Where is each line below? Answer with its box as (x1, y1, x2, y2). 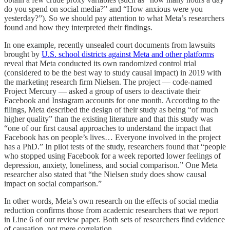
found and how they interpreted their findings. (4, 23, 152, 32)
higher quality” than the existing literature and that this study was (4, 114, 213, 124)
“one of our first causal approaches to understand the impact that (4, 124, 211, 133)
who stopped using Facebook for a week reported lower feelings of (4, 151, 221, 161)
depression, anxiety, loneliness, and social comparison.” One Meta (4, 161, 218, 170)
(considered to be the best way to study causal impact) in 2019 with (4, 68, 221, 78)
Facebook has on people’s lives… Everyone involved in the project (4, 133, 221, 142)
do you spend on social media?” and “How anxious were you (4, 5, 203, 14)
